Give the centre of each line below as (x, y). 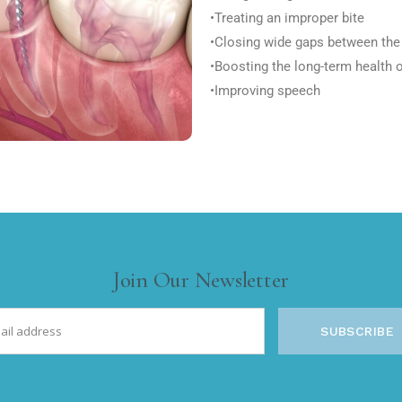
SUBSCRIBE (357, 331)
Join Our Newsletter (201, 280)
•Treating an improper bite (287, 18)
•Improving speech (265, 91)
